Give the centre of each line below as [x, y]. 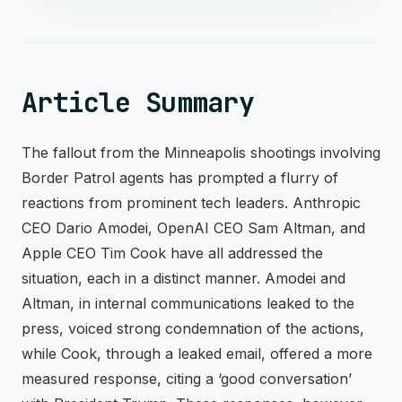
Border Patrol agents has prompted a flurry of [180, 178]
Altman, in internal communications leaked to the [188, 303]
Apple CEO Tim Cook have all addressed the [172, 253]
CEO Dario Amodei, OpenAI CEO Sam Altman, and [193, 228]
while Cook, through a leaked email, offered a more [197, 354]
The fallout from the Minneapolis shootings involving [201, 153]
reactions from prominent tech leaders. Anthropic [191, 203]
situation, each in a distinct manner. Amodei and [184, 278]
